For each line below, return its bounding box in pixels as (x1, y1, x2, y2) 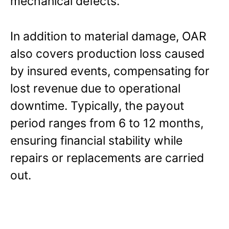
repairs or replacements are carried (10, 150, 204, 165)
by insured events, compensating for (10, 63, 210, 78)
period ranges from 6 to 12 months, (10, 116, 203, 130)
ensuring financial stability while (10, 133, 182, 148)
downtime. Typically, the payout (10, 98, 184, 113)
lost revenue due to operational (10, 81, 180, 96)
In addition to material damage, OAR (10, 29, 207, 43)
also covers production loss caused (10, 46, 204, 61)
